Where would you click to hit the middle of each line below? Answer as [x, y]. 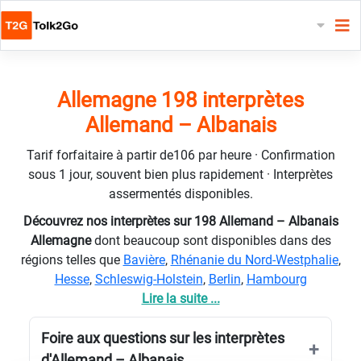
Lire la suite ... [180, 298]
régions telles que [72, 259]
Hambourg [276, 279]
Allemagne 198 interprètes [180, 100]
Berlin [224, 279]
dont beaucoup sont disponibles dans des [212, 240]
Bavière [144, 259]
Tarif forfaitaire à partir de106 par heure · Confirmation [180, 155]
